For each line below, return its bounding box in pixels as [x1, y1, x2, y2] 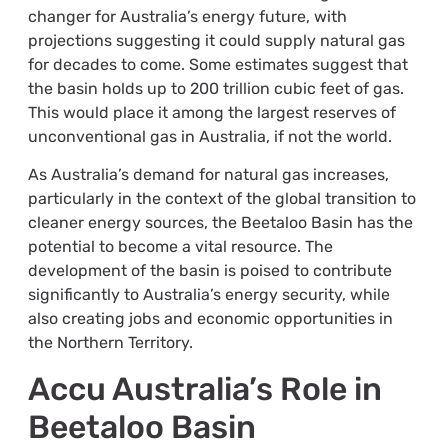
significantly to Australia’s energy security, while [27, 285, 390, 305]
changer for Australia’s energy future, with [27, 7, 347, 27]
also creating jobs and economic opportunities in [27, 309, 393, 329]
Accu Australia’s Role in [27, 369, 382, 408]
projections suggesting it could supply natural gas [27, 31, 405, 51]
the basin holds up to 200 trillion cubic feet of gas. [27, 79, 404, 99]
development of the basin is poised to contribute [27, 261, 392, 281]
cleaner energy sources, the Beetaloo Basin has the [27, 213, 413, 233]
